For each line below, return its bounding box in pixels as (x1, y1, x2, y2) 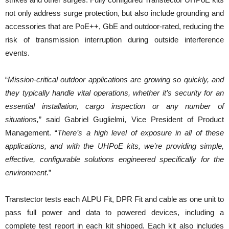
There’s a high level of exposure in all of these (57, 128, 224, 137)
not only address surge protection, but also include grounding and (5, 8, 224, 17)
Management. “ (5, 128, 58, 137)
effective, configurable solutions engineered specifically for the (5, 154, 224, 164)
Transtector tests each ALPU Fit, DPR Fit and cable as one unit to (5, 194, 224, 203)
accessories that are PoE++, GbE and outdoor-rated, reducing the (5, 21, 224, 31)
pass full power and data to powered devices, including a (5, 208, 224, 217)
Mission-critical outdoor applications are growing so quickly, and (8, 75, 224, 84)
